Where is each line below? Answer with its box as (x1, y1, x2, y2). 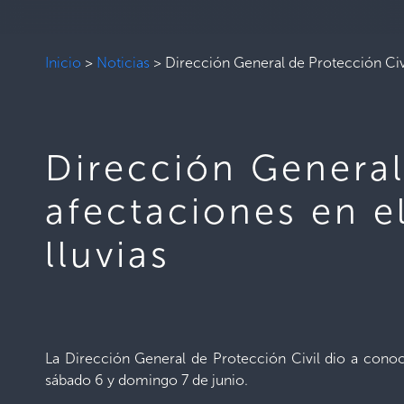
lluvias (45, 232, 170, 276)
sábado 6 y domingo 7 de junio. (45, 371, 248, 389)
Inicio (45, 53, 81, 71)
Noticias (96, 53, 150, 71)
